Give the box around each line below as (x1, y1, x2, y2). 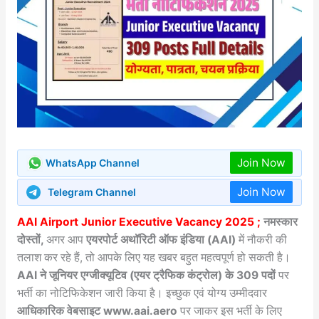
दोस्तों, (16, 232, 46, 246)
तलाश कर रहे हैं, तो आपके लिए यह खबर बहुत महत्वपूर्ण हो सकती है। (16, 250, 291, 264)
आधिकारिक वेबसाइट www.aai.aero (16, 303, 177, 318)
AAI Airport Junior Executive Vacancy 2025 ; (16, 214, 261, 229)
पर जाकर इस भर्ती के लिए (177, 303, 282, 318)
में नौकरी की (235, 232, 287, 246)
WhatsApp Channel (45, 157, 140, 169)
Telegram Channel (47, 186, 136, 199)
